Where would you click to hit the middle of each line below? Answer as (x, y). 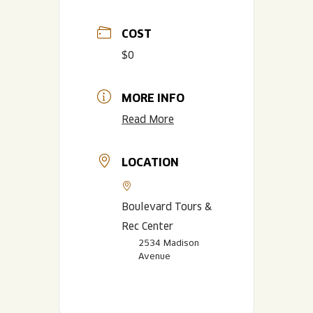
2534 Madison (169, 242)
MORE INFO (153, 98)
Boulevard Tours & (167, 206)
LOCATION (150, 162)
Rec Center (147, 226)
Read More (148, 119)
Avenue (154, 256)
